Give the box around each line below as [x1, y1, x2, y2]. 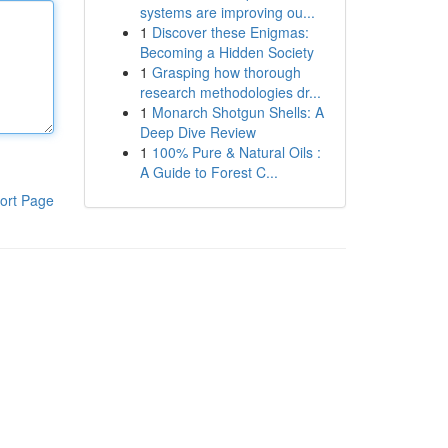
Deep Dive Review [139, 122, 256, 142]
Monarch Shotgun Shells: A [151, 102, 324, 122]
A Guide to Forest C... [139, 162, 278, 182]
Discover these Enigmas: [151, 22, 309, 42]
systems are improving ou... [139, 2, 315, 22]
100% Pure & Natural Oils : [151, 142, 321, 162]
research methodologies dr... [139, 82, 321, 102]
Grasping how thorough [151, 62, 301, 82]
